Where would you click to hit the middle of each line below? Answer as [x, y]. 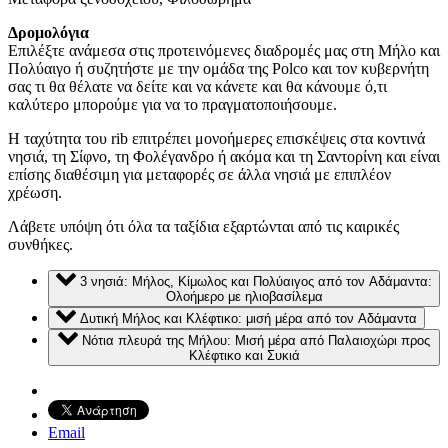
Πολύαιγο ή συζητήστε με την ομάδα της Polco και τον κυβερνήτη [218, 69]
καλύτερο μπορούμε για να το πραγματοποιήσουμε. [172, 105]
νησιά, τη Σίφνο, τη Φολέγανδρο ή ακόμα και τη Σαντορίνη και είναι [224, 157]
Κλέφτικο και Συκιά [244, 355]
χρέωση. [35, 193]
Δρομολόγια [48, 33]
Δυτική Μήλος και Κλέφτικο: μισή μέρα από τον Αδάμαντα [248, 319]
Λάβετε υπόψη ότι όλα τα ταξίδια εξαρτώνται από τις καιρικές [203, 227]
